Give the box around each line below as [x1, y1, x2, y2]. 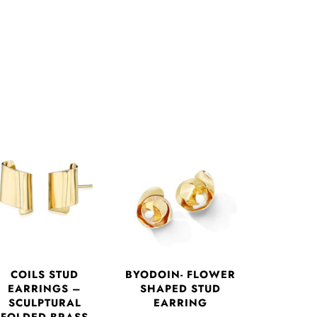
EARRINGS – [8, 281, 82, 297]
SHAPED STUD [140, 281, 221, 297]
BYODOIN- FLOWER [125, 267, 236, 283]
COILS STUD [11, 267, 79, 283]
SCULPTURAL [8, 295, 81, 311]
